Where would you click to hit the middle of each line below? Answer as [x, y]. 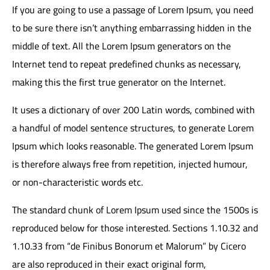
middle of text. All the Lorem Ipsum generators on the [121, 46]
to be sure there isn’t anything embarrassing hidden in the [132, 27]
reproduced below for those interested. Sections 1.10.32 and [135, 228]
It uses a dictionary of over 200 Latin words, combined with [133, 109]
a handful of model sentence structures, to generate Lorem [133, 127]
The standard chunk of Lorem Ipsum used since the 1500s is [135, 209]
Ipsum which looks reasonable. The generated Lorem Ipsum [133, 146]
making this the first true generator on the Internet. [119, 82]
